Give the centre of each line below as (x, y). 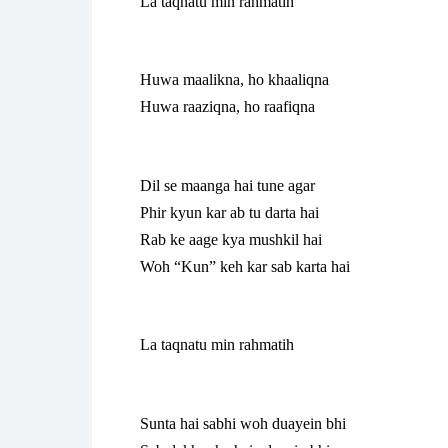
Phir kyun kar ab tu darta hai (229, 212)
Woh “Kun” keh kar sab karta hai (245, 266)
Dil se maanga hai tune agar (227, 185)
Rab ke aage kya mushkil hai (231, 239)
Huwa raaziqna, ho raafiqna (227, 107)
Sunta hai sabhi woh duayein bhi (243, 423)
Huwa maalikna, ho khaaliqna (234, 80)
